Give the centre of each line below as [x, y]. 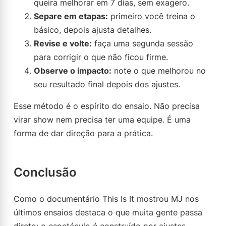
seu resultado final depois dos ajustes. [107, 84]
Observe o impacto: [73, 71]
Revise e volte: [63, 43]
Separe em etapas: [71, 16]
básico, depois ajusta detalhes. [93, 30]
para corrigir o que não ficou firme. [101, 57]
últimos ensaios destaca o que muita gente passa [108, 212]
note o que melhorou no [159, 71]
